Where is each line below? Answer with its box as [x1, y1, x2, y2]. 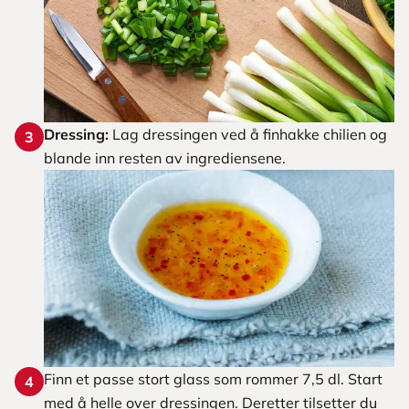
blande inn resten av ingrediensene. [44, 149, 286, 167]
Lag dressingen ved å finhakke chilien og [109, 125, 387, 143]
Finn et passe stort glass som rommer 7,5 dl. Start [44, 370, 383, 388]
